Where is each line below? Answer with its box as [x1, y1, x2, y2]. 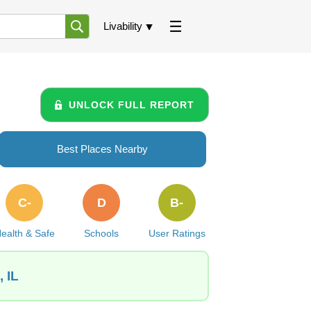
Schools [84, 228, 119, 239]
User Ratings [148, 228, 205, 239]
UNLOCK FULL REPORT [69, 99, 194, 110]
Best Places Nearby [57, 143, 148, 155]
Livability [103, 20, 142, 32]
